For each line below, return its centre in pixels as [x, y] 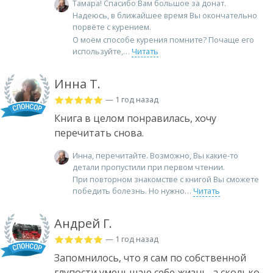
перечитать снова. [99, 133]
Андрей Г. [83, 224]
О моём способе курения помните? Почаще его [163, 39]
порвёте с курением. [112, 27]
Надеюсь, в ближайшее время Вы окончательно [165, 16]
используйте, [98, 51]
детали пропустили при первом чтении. [149, 167]
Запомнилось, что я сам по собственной [150, 258]
